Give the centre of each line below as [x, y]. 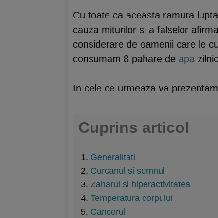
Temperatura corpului [132, 198]
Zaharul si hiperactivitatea [140, 184]
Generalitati [113, 157]
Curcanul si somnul [128, 171]
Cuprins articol [134, 127]
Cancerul [108, 212]
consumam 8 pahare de [126, 59]
